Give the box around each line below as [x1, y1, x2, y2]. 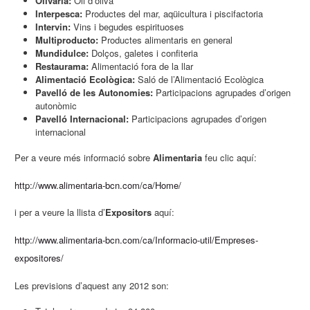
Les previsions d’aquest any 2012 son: [15, 279, 170, 293]
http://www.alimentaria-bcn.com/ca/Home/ [15, 178, 182, 192]
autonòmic [35, 98, 77, 112]
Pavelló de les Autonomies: [35, 85, 154, 99]
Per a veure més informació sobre [15, 150, 154, 164]
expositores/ [15, 251, 64, 265]
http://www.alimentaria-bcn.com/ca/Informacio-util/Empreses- [15, 233, 259, 247]
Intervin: [35, 19, 71, 33]
